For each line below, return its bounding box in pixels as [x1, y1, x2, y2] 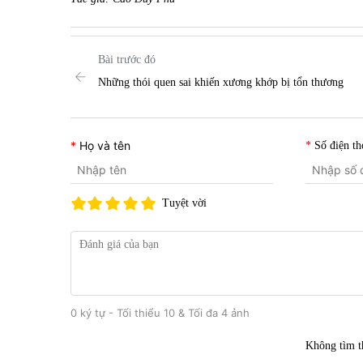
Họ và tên [79, 138, 130, 152]
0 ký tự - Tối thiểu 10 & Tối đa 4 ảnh [70, 305, 250, 319]
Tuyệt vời [162, 196, 207, 209]
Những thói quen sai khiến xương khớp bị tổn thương [98, 75, 344, 88]
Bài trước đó [98, 53, 156, 66]
